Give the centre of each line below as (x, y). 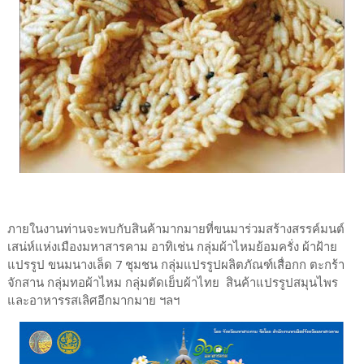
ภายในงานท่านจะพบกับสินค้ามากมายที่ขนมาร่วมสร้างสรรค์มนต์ (175, 230)
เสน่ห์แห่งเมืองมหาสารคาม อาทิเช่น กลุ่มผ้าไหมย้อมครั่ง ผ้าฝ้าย (172, 247)
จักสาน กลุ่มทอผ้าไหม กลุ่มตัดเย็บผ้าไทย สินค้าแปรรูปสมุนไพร (172, 283)
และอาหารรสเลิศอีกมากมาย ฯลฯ (93, 301)
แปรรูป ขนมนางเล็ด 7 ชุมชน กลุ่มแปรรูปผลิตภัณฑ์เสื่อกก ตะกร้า (175, 265)
